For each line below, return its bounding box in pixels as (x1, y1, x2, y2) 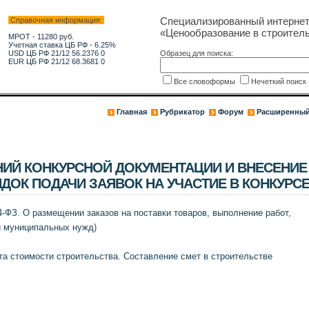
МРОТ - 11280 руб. (8, 32, 74, 41)
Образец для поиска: (159, 49, 233, 57)
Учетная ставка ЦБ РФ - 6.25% (8, 41, 116, 49)
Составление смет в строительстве (123, 251, 272, 261)
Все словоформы (173, 77, 237, 86)
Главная (116, 108, 147, 116)
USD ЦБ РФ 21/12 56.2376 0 (8, 49, 105, 57)
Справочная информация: (8, 16, 104, 24)
